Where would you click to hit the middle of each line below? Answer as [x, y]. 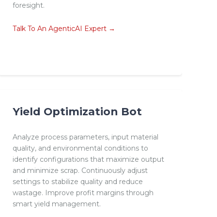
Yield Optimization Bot [77, 111]
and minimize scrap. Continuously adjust [80, 170]
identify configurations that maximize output [88, 159]
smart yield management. [56, 204]
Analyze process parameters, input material [85, 137]
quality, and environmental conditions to [80, 148]
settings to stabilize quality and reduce [77, 181]
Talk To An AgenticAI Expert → [64, 28]
